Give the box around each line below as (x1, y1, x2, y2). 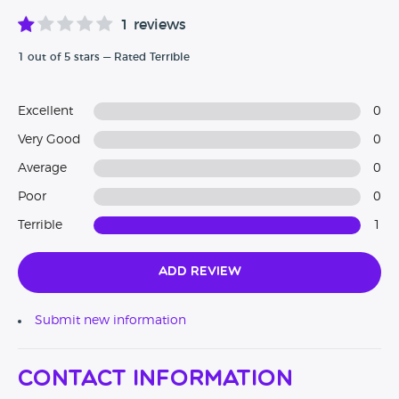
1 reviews (120, 18, 186, 33)
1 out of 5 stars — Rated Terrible (18, 52, 190, 63)
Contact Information (18, 369, 293, 392)
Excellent (18, 105, 73, 118)
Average (18, 162, 67, 175)
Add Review (158, 265, 241, 280)
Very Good (18, 134, 81, 147)
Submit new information (35, 314, 186, 328)
